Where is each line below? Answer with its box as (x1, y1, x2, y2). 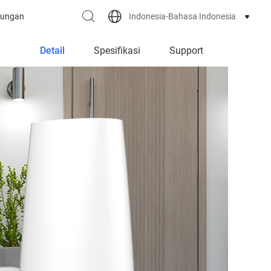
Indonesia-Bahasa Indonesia (129, 11, 236, 21)
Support (169, 45, 203, 56)
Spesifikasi (93, 45, 140, 56)
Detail (39, 45, 65, 56)
